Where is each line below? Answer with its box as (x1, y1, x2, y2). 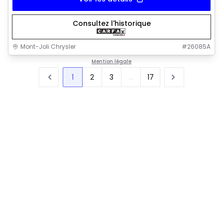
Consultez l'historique (72, 18, 151, 28)
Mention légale (92, 58, 131, 66)
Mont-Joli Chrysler (20, 42, 76, 51)
